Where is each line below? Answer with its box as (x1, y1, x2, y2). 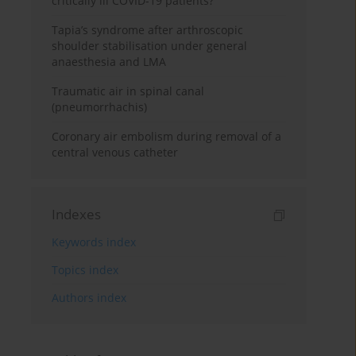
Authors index (52, 290, 127, 306)
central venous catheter (52, 145, 179, 161)
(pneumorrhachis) (52, 99, 148, 115)
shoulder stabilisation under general (52, 38, 248, 54)
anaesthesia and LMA (52, 54, 167, 70)
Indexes (52, 205, 102, 224)
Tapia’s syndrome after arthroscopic (52, 22, 244, 38)
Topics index (52, 262, 119, 278)
